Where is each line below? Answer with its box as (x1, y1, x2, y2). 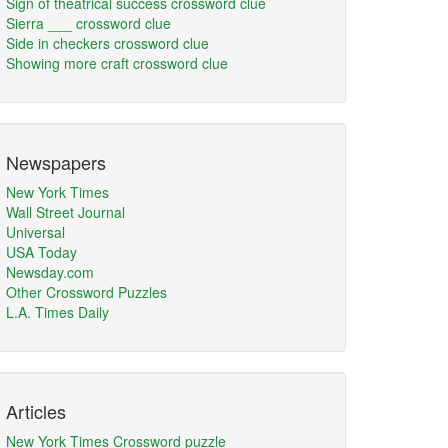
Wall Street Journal (6, 202, 125, 222)
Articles (6, 398, 66, 424)
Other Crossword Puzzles (6, 282, 167, 302)
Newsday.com (6, 262, 94, 282)
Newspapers (6, 149, 106, 175)
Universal (6, 222, 65, 242)
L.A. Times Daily (6, 302, 109, 322)
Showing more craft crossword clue (6, 53, 228, 73)
